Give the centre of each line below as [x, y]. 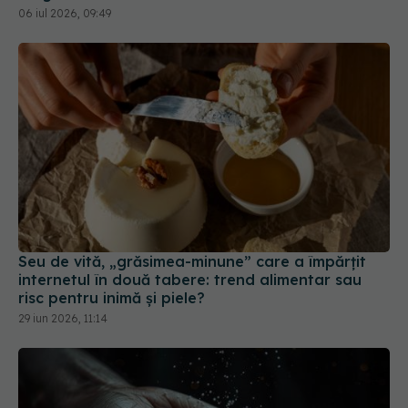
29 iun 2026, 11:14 [63, 254]
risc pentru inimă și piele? [112, 234]
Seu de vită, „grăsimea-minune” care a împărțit [192, 197]
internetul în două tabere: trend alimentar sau [190, 215]
